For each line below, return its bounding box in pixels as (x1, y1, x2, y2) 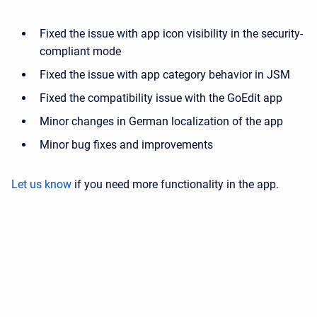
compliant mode (40, 45, 121, 58)
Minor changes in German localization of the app (40, 115, 283, 128)
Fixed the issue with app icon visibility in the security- (40, 27, 303, 40)
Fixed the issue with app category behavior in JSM (40, 68, 290, 81)
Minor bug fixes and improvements (40, 138, 213, 151)
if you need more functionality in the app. (71, 178, 279, 191)
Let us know (11, 178, 71, 191)
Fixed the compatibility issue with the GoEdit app (40, 91, 282, 105)
